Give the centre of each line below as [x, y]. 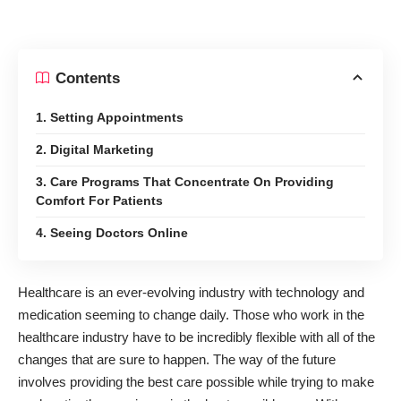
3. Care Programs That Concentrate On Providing [185, 182]
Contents [88, 78]
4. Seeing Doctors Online [112, 233]
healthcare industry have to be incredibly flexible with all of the [196, 337]
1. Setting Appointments [110, 118]
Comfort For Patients [99, 201]
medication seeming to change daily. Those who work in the [191, 314]
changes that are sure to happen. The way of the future [177, 359]
